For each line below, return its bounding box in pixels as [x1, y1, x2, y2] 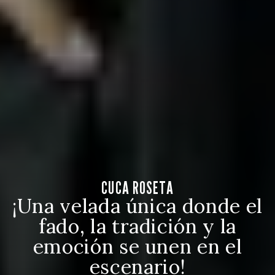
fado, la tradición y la [39, 214, 236, 239]
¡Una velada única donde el [12, 193, 263, 219]
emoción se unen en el [33, 234, 242, 259]
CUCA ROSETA [101, 177, 174, 198]
